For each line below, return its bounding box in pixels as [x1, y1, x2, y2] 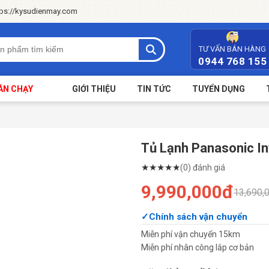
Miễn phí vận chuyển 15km [141, 229, 240, 239]
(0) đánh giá [180, 163, 225, 172]
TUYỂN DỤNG [192, 83, 245, 94]
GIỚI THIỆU [71, 83, 116, 94]
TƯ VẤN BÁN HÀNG [199, 44, 267, 53]
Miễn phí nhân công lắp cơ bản [141, 243, 254, 252]
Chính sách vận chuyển [148, 211, 247, 222]
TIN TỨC [136, 83, 171, 94]
